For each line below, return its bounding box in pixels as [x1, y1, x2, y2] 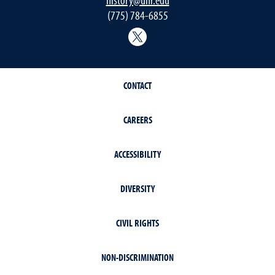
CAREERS [123, 114, 152, 126]
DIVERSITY [120, 182, 155, 195]
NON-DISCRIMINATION [101, 251, 174, 263]
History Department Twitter [147, 28, 273, 39]
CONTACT [123, 79, 152, 91]
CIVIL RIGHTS [116, 217, 159, 229]
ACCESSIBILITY [114, 148, 161, 160]
